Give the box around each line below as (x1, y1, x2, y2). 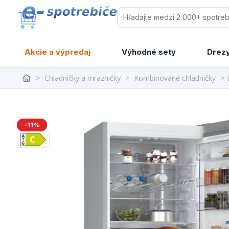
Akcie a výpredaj (25, 47, 90, 57)
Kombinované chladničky (134, 73, 216, 83)
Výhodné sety (122, 47, 176, 57)
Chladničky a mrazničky (44, 73, 121, 83)
